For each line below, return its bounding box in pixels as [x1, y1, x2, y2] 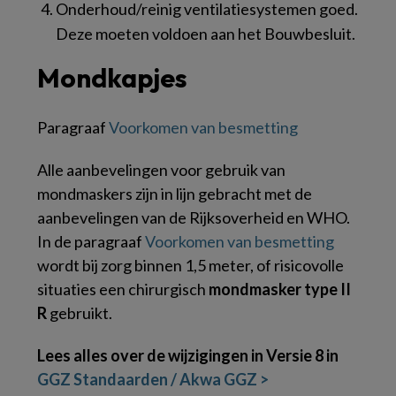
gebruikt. [47, 302, 112, 323]
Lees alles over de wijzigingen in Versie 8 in [37, 345, 339, 365]
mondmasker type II [209, 278, 351, 299]
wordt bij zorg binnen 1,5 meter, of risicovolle [37, 255, 344, 275]
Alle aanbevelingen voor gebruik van [37, 159, 286, 179]
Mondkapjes [37, 60, 187, 95]
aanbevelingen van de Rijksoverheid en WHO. [37, 207, 350, 227]
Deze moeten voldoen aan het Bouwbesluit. [56, 23, 355, 43]
